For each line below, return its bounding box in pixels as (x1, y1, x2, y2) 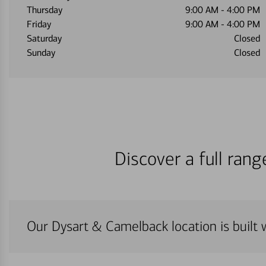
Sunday (27, 47, 55, 58)
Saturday (27, 33, 62, 44)
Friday (27, 18, 51, 30)
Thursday (27, 4, 62, 15)
